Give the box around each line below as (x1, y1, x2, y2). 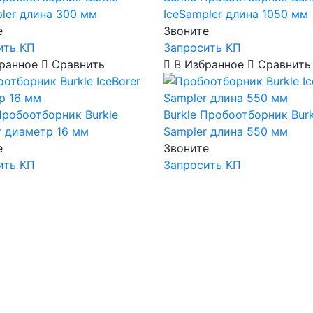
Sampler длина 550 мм (163, 124, 288, 138)
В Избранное (170, 57, 247, 71)
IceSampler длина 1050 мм (163, 7, 308, 21)
